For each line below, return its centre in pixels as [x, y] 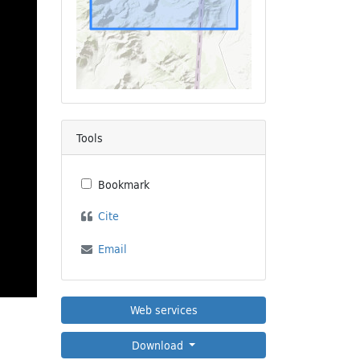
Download [159, 345]
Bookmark [124, 184]
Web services [164, 310]
